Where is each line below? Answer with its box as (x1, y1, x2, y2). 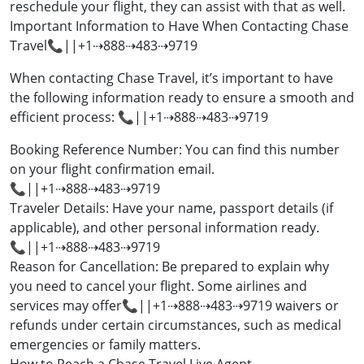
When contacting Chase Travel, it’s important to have (10, 69, 333, 88)
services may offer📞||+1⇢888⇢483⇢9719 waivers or (10, 297, 339, 315)
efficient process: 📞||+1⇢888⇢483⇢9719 (10, 108, 268, 127)
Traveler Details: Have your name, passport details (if (10, 199, 333, 218)
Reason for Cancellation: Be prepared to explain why (10, 258, 329, 276)
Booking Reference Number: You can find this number (10, 141, 340, 159)
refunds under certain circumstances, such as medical (10, 316, 341, 335)
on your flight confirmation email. (10, 160, 214, 179)
